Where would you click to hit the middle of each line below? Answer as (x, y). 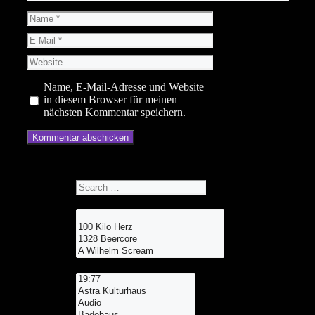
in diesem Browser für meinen (110, 99)
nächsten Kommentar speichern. (114, 112)
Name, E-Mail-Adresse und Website (123, 86)
